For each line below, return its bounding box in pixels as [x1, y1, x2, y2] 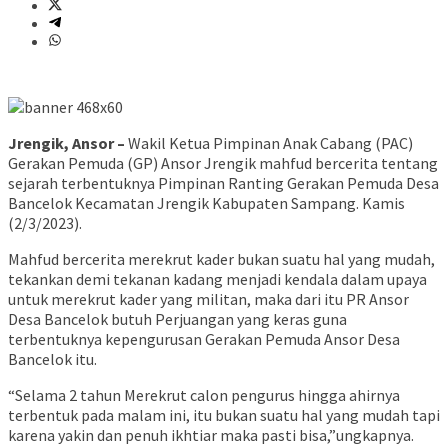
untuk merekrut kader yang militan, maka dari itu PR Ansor [8, 289, 409, 310]
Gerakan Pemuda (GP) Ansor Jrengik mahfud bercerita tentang [8, 153, 438, 174]
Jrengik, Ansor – [8, 133, 125, 154]
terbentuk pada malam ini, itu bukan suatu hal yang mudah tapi [8, 405, 440, 426]
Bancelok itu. [8, 349, 97, 370]
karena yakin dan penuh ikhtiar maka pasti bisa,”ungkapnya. [8, 425, 414, 446]
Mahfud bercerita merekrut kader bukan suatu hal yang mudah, [8, 249, 435, 270]
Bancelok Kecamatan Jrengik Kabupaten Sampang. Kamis [8, 193, 405, 214]
